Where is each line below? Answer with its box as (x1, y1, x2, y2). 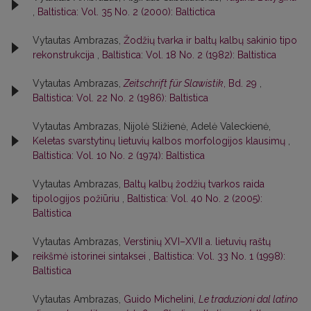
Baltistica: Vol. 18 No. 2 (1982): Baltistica (102, 49, 276, 60)
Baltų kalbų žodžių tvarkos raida (124, 178, 264, 190)
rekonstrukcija (33, 49, 97, 60)
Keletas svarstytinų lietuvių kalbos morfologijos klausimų (33, 135, 288, 146)
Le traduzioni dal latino (199, 293, 298, 305)
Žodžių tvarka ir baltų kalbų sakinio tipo (124, 34, 297, 46)
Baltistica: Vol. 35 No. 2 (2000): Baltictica (37, 6, 215, 17)
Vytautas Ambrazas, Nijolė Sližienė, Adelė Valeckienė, (33, 120, 271, 132)
